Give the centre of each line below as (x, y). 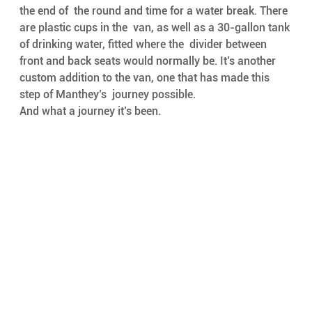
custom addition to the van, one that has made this (146, 78)
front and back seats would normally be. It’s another (150, 61)
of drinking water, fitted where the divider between (144, 45)
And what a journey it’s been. (90, 111)
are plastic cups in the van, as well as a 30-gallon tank (156, 28)
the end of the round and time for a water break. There (155, 11)
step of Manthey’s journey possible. (109, 95)
